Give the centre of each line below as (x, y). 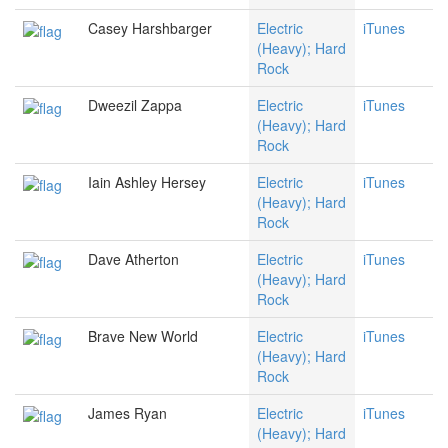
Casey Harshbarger (150, 28)
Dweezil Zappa (135, 105)
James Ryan (127, 413)
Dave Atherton (133, 259)
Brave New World (143, 336)
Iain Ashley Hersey (147, 182)
